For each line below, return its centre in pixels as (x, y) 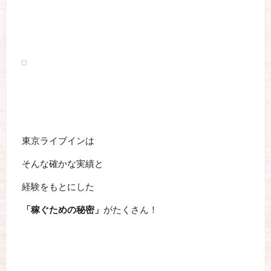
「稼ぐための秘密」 (62, 210)
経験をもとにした (58, 187)
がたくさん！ (130, 210)
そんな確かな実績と (62, 164)
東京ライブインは (58, 141)
